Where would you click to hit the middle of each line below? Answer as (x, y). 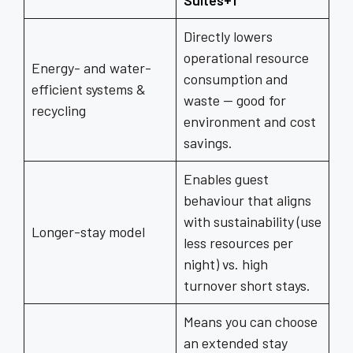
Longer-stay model (88, 232)
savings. (208, 143)
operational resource (246, 58)
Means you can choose (251, 321)
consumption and (236, 79)
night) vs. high (226, 264)
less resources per (238, 243)
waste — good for (235, 100)
